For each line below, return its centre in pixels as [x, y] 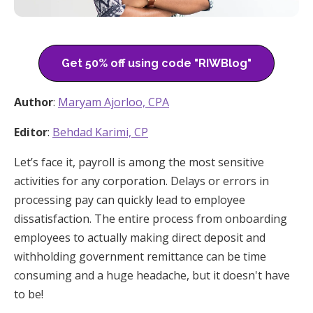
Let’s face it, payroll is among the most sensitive [139, 162]
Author [34, 102]
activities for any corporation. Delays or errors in [141, 181]
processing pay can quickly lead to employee [130, 199]
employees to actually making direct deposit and [140, 237]
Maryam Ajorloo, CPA [114, 102]
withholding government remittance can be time [140, 256]
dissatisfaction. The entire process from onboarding [151, 218]
